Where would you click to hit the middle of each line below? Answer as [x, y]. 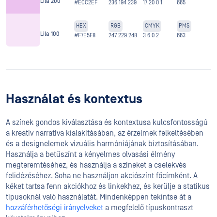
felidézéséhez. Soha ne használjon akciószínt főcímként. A [102, 176]
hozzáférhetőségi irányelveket [54, 208]
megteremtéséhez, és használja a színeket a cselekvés [96, 165]
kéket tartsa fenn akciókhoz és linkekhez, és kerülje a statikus [108, 186]
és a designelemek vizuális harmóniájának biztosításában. [102, 144]
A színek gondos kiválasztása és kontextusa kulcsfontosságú [107, 122]
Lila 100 [50, 34]
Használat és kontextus [74, 99]
